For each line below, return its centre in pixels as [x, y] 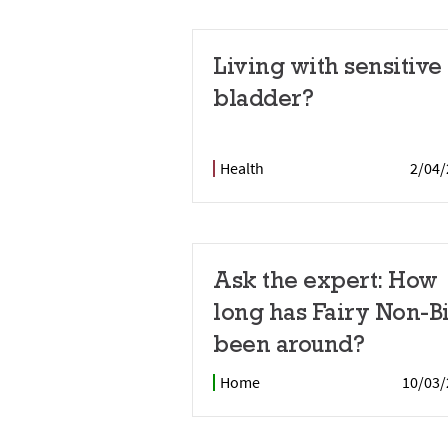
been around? [288, 343]
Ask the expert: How [325, 279]
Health [242, 168]
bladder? [263, 97]
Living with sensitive [327, 65]
